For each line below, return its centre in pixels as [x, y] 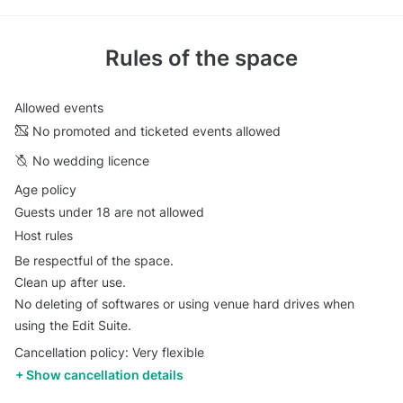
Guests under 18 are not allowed [109, 212]
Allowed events [59, 108]
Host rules [44, 235]
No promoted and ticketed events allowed [157, 130]
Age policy [45, 189]
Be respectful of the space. [94, 261]
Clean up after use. [70, 282]
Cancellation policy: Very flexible [109, 352]
